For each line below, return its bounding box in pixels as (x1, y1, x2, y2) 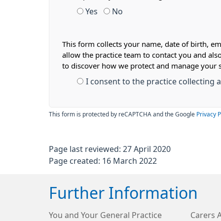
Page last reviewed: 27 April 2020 (49, 145, 171, 153)
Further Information (49, 185, 198, 201)
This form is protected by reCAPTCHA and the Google (49, 111, 196, 117)
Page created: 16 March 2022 (49, 157, 157, 165)
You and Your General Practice (49, 211, 162, 219)
